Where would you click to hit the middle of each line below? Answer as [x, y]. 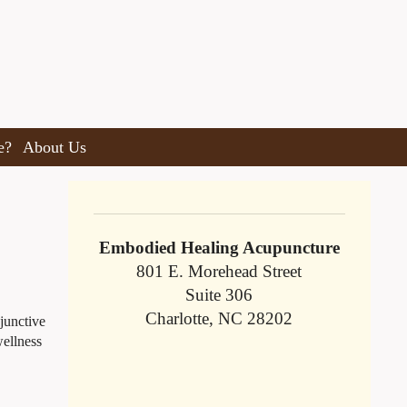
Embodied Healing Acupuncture [219, 248]
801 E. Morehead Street [219, 272]
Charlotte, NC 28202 [219, 319]
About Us [55, 147]
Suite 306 [219, 295]
